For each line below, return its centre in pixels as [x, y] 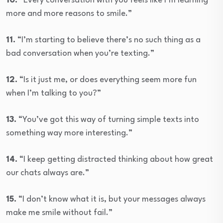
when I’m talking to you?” [54, 94]
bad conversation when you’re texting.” [80, 54]
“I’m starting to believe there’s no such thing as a [108, 40]
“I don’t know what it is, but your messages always [111, 200]
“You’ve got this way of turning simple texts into [108, 120]
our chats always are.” [48, 173]
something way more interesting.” [69, 133]
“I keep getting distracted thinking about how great [115, 160]
